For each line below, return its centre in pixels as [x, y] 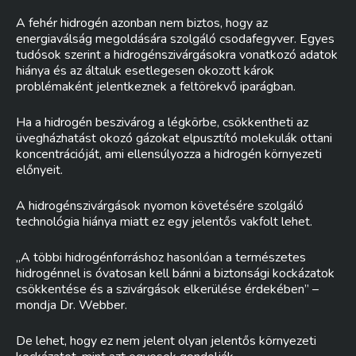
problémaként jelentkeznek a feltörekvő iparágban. [156, 87]
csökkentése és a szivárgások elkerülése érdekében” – [167, 289]
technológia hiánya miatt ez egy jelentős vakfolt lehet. [164, 222]
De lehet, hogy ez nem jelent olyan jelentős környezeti [166, 341]
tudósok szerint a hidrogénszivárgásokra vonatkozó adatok [177, 55]
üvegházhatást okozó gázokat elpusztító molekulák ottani [174, 138]
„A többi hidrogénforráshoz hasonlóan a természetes [161, 257]
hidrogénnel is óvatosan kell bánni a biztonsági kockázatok [175, 273]
